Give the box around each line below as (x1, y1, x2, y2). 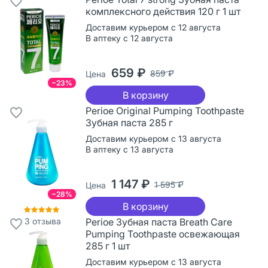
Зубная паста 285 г (86, 116, 173, 129)
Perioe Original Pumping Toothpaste (86, 104, 244, 117)
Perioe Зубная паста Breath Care (86, 215, 232, 228)
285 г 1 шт (86, 239, 130, 252)
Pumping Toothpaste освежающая (86, 227, 240, 240)
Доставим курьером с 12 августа (86, 22, 221, 32)
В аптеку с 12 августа (86, 32, 173, 43)
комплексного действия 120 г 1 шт (86, 5, 240, 17)
